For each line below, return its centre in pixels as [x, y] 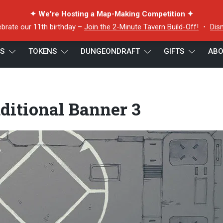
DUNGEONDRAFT [110, 51]
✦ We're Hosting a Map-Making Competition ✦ [111, 14]
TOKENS [43, 51]
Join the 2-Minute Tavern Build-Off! [141, 27]
